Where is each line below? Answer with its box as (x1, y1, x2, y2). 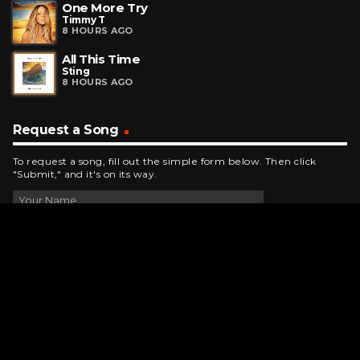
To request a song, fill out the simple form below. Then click (13, 155, 317, 168)
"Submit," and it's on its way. (13, 168, 157, 181)
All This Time (62, 51, 141, 67)
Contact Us (13, 329, 87, 345)
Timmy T (62, 13, 105, 26)
